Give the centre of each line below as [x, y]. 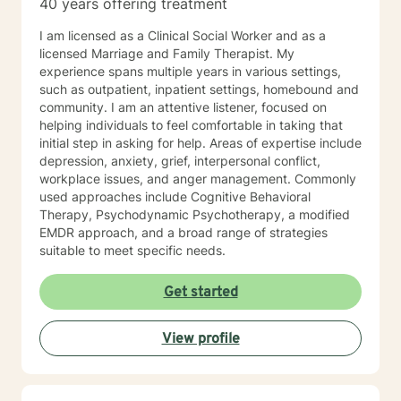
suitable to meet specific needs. [132, 250]
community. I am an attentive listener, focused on [75, 107]
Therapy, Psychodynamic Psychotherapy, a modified [68, 214]
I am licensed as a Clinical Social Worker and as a [183, 35]
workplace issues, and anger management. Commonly [167, 179]
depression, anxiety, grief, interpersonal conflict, [180, 161]
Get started [200, 293]
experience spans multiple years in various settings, [190, 71]
